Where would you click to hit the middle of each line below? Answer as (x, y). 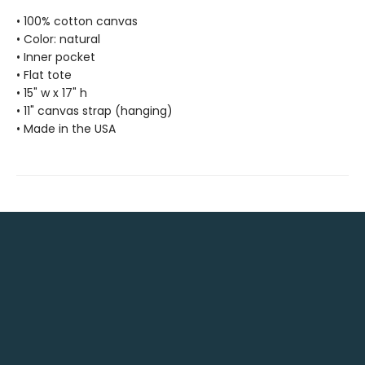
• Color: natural (58, 39)
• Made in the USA (66, 129)
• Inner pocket (56, 57)
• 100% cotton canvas (77, 21)
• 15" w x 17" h (52, 93)
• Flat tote (44, 75)
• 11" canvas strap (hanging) (95, 111)
